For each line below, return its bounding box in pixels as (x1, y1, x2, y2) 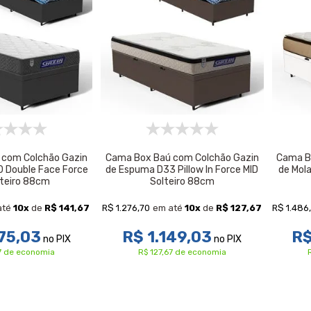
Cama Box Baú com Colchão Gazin (105, 151, 259, 164)
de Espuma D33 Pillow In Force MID (106, 163, 259, 176)
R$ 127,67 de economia (137, 247, 226, 258)
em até (153, 203, 185, 213)
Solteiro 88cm (149, 175, 215, 187)
